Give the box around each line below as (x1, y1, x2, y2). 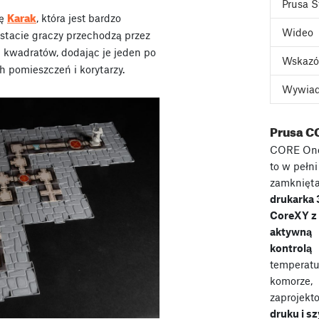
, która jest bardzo (36, 11, 121, 24)
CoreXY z (269, 209, 317, 221)
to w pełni (269, 159, 318, 172)
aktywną (269, 225, 312, 238)
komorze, (269, 274, 313, 287)
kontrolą (269, 241, 312, 254)
